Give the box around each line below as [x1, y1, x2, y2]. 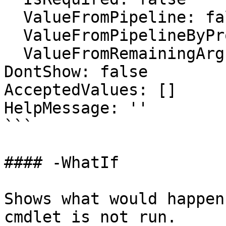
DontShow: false [4, 63, 148, 81]
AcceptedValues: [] [4, 81, 177, 99]
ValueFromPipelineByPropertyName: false [4, 26, 23, 44]
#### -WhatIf [4, 153, 119, 172]
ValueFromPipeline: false [4, 8, 23, 26]
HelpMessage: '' [4, 99, 148, 117]
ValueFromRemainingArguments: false [4, 44, 23, 63]
